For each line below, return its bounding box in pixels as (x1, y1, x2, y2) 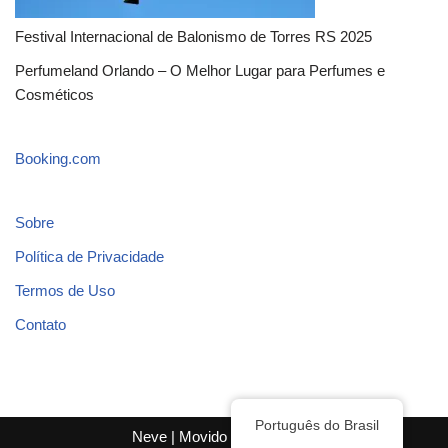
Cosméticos (15, 85, 94, 103)
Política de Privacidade (15, 247, 164, 265)
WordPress (242, 428, 317, 445)
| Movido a (166, 428, 243, 445)
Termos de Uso (15, 281, 115, 299)
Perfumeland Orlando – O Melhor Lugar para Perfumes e (15, 61, 385, 79)
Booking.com (15, 149, 101, 167)
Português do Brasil (255, 418, 380, 433)
